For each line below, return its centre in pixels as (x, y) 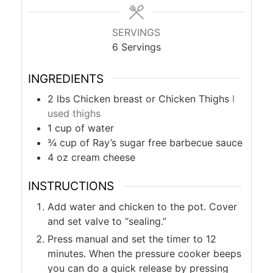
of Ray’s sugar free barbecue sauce (161, 143)
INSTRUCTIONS (71, 186)
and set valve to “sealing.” (107, 221)
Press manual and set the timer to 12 (132, 239)
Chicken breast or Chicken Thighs (151, 99)
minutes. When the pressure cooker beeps (144, 253)
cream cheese (103, 158)
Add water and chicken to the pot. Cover (142, 206)
